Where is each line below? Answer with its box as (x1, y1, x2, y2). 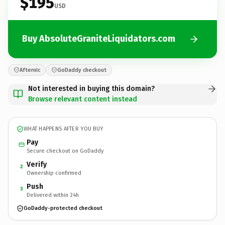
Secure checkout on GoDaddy (27, 147, 103, 154)
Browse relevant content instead (28, 94, 137, 103)
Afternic (20, 66, 40, 73)
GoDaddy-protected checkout (24, 205, 102, 211)
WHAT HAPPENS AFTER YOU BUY (24, 126, 103, 132)
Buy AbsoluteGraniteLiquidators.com (22, 33, 175, 44)
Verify (27, 160, 47, 169)
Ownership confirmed (27, 169, 81, 176)
